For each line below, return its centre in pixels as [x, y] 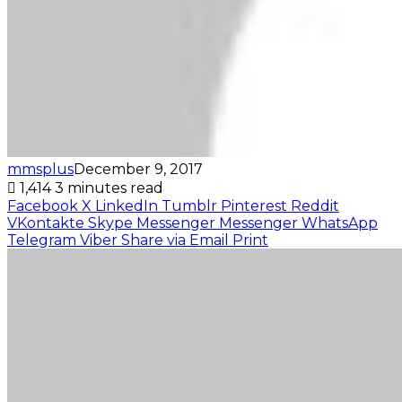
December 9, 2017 [138, 169]
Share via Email [175, 240]
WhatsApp [340, 223]
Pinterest [254, 205]
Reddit [315, 205]
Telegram [42, 240]
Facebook [43, 205]
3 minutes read [109, 188]
